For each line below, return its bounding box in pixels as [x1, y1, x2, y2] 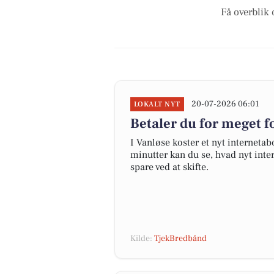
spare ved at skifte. [130, 161, 209, 173]
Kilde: [130, 233, 154, 244]
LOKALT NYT [134, 100, 180, 109]
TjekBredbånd [154, 233, 207, 244]
